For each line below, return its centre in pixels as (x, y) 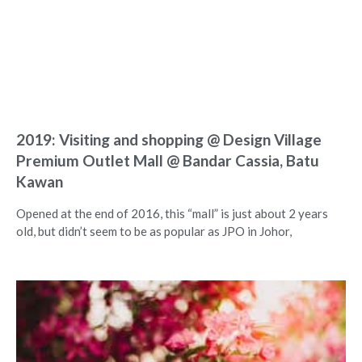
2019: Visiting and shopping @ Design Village (169, 139)
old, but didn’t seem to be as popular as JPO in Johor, (154, 231)
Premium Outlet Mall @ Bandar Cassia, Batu (168, 160)
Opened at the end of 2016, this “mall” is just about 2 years (172, 213)
